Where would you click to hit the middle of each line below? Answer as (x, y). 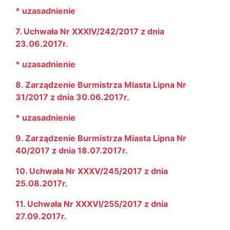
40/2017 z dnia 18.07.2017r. (72, 150)
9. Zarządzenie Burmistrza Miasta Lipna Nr (101, 138)
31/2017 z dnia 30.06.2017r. (72, 97)
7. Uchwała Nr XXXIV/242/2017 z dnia (90, 31)
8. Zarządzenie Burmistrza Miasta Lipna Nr (101, 85)
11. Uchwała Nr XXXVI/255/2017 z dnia (92, 204)
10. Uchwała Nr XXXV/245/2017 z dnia (92, 171)
